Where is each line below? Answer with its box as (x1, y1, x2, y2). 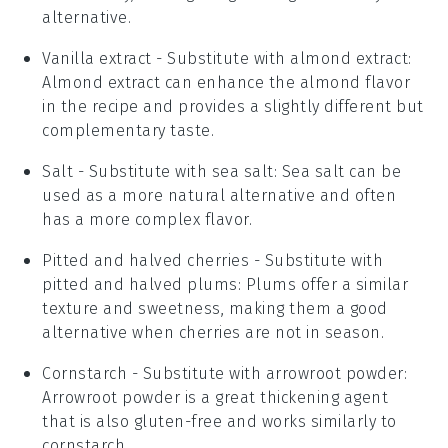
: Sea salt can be (273, 161, 402, 181)
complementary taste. (42, 120, 215, 140)
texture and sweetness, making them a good (42, 298, 388, 318)
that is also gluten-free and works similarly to (42, 411, 397, 431)
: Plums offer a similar (237, 274, 409, 294)
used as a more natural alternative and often (42, 185, 397, 205)
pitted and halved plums (42, 274, 238, 294)
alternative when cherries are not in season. (42, 322, 385, 342)
